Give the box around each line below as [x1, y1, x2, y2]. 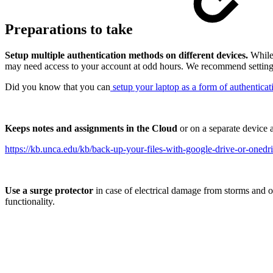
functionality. [5, 196, 55, 207]
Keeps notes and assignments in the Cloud [5, 123, 177, 134]
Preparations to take [5, 21, 136, 38]
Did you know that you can [5, 82, 110, 93]
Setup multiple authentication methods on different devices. [5, 50, 248, 61]
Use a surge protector [5, 185, 93, 196]
